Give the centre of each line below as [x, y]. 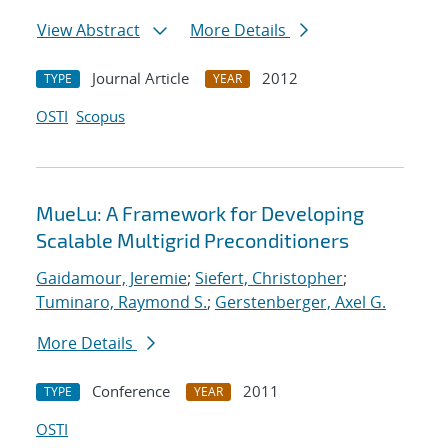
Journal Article [140, 78]
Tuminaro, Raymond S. [121, 302]
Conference [131, 391]
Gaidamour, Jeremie [111, 278]
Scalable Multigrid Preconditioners [192, 240]
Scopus [100, 116]
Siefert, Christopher [269, 278]
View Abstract [88, 30]
